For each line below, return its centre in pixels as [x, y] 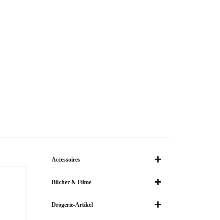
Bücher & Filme [71, 182]
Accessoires [66, 160]
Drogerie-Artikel [72, 205]
